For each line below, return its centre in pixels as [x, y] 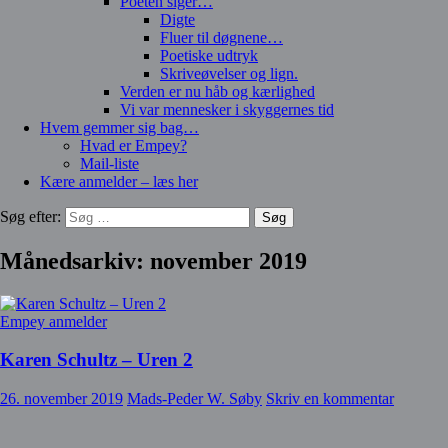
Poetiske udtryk [209, 55]
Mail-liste [109, 163]
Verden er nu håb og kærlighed [217, 91]
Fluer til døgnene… [221, 37]
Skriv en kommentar [330, 399]
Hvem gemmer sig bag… [119, 127]
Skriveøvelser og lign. [229, 73]
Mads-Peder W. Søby [194, 399]
